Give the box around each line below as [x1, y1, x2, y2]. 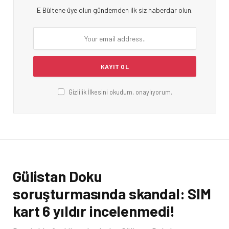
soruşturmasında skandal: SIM [13, 185, 211, 203]
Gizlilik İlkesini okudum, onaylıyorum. [66, 88, 172, 97]
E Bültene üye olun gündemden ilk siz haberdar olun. [37, 6, 193, 15]
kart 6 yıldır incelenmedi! [13, 202, 175, 220]
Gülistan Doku [13, 167, 103, 186]
